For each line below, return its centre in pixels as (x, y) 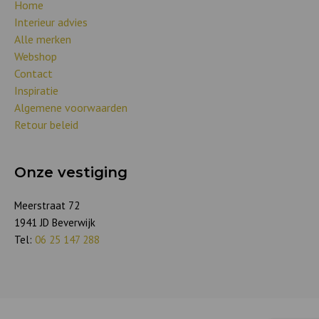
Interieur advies (51, 22)
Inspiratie (36, 90)
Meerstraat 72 (47, 205)
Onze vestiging (71, 172)
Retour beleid (46, 124)
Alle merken (43, 39)
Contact (33, 73)
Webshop (36, 56)
